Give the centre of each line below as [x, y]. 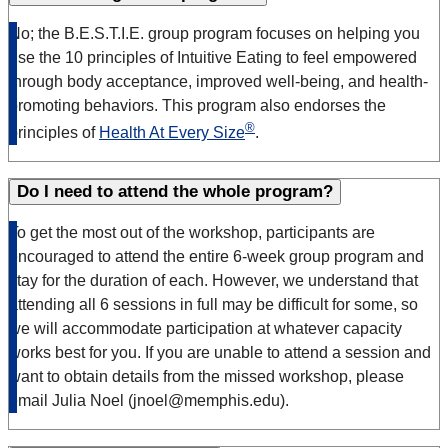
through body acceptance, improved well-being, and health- [218, 82]
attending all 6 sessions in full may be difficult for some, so [213, 305]
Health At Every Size [172, 133]
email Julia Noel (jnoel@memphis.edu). [149, 401]
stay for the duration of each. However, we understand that [213, 281]
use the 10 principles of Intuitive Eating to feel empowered [213, 58]
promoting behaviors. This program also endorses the [197, 106]
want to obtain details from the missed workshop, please [206, 377]
